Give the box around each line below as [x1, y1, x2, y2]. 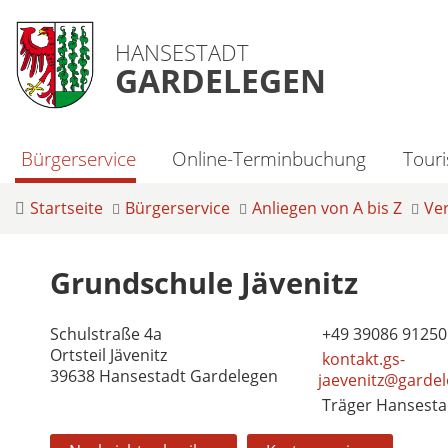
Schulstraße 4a [50, 322, 162, 345]
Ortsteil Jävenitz [50, 343, 167, 366]
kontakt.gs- [321, 347, 405, 370]
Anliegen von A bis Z [252, 197, 402, 219]
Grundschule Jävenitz [50, 263, 358, 302]
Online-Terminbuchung [172, 145, 367, 172]
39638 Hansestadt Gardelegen [50, 364, 278, 387]
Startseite [30, 197, 103, 219]
